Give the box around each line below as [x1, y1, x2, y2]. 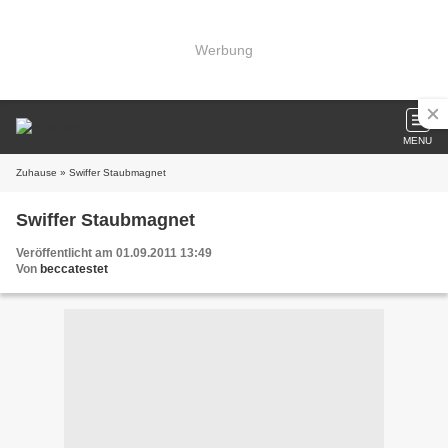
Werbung [195, 41, 253, 58]
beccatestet [40, 262, 108, 276]
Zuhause [16, 167, 57, 178]
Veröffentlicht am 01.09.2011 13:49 [16, 246, 212, 260]
